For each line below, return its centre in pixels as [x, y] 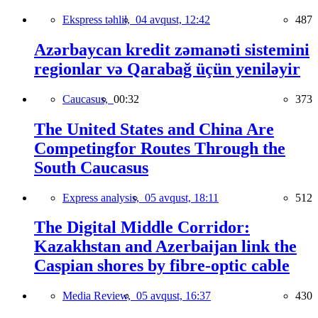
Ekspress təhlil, [99, 19]
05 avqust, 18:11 [182, 197]
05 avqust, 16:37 [174, 296]
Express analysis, [104, 197]
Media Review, [99, 296]
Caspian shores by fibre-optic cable [162, 266]
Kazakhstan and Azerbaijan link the [165, 247]
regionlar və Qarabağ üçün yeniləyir [167, 68]
